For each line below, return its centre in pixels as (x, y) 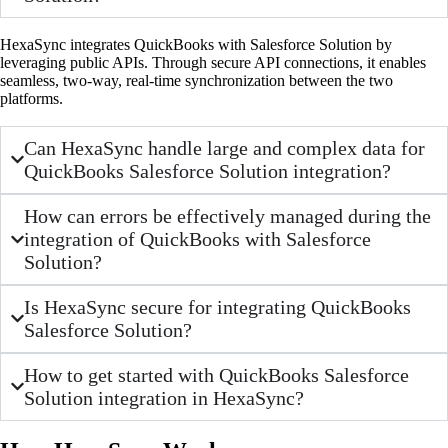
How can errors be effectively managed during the (228, 215)
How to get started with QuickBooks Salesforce (217, 374)
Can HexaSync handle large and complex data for (225, 147)
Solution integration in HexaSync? (164, 397)
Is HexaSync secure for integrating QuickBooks (218, 306)
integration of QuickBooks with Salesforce (198, 238)
